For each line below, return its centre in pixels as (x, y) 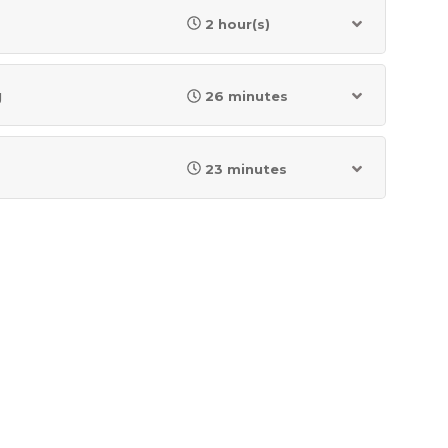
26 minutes (246, 96)
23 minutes (245, 168)
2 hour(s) (237, 23)
